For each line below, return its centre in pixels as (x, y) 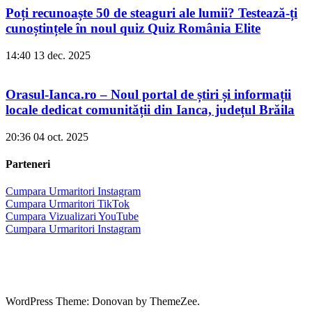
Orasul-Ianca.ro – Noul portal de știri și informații (148, 95)
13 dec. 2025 (62, 55)
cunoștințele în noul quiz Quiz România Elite (133, 28)
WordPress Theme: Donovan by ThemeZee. (103, 302)
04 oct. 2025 (61, 136)
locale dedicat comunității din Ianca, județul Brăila (150, 110)
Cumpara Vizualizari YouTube (72, 217)
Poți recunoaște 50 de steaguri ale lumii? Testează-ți (151, 13)
